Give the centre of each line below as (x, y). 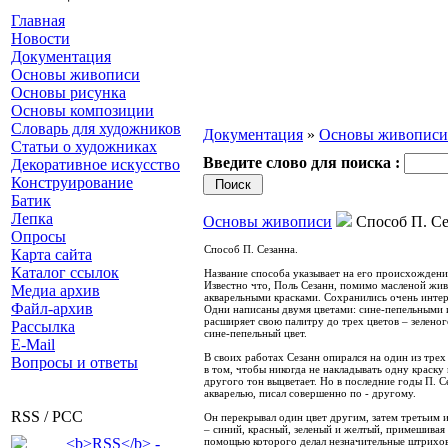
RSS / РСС (47, 416)
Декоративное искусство (95, 164)
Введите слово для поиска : (301, 162)
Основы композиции (82, 110)
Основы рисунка (68, 92)
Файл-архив (52, 308)
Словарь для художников (96, 128)
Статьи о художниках (84, 146)
